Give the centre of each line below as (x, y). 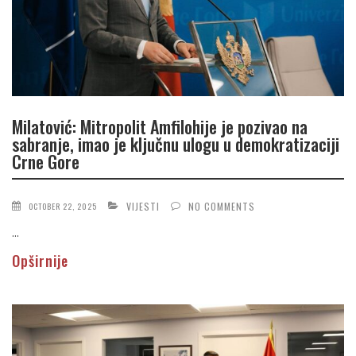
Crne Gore (46, 162)
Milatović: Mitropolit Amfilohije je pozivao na (160, 127)
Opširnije (40, 260)
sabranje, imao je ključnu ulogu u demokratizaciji (176, 144)
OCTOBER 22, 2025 (63, 206)
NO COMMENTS (222, 206)
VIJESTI (143, 206)
